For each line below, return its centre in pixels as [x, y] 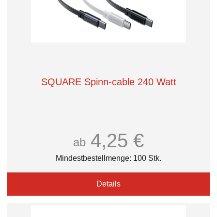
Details [108, 184]
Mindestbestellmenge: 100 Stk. [108, 158]
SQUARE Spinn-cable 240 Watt [108, 82]
